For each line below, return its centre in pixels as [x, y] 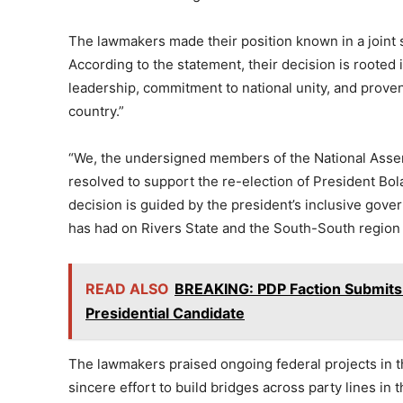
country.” [96, 112]
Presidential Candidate [165, 313]
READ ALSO [127, 289]
